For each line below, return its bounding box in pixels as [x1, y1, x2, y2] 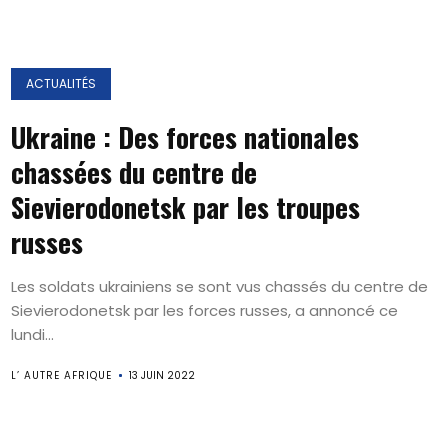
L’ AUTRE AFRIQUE [11, 368, 113, 383]
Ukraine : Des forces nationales [11, 117, 360, 157]
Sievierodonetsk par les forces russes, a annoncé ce [11, 300, 399, 321]
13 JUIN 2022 [129, 368, 196, 383]
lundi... [11, 324, 55, 345]
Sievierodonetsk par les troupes [11, 187, 361, 227]
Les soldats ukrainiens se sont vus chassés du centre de [11, 276, 429, 297]
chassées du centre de [11, 152, 258, 192]
